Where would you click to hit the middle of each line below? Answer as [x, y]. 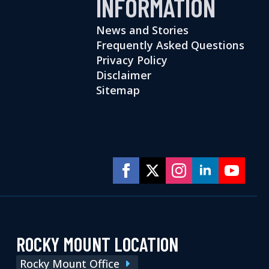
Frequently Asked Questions [170, 45]
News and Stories [142, 30]
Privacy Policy [131, 60]
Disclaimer [123, 75]
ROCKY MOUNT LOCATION [97, 243]
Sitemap [118, 90]
